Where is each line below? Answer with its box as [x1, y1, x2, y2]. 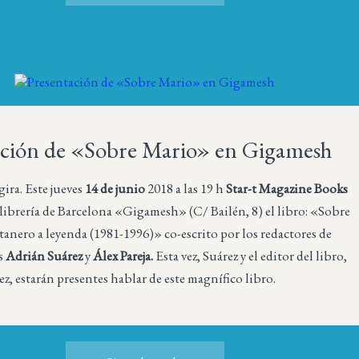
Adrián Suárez [6, 246, 86, 264]
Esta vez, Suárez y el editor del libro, [155, 246, 348, 264]
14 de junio [85, 179, 148, 197]
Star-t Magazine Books [226, 179, 349, 197]
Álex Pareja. [93, 246, 156, 264]
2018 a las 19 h [147, 179, 227, 197]
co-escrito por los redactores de [164, 224, 333, 242]
